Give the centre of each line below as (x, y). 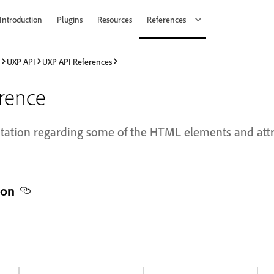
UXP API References (77, 61)
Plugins (70, 19)
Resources (115, 19)
